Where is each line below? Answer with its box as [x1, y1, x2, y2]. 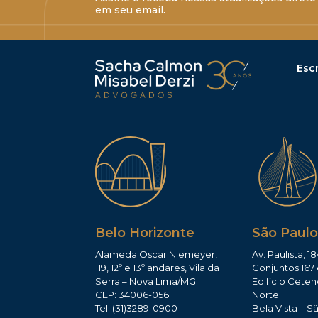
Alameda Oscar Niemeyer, [95, 248, 218, 260]
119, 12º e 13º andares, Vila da [95, 261, 220, 273]
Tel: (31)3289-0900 [95, 302, 178, 314]
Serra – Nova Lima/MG [95, 275, 197, 287]
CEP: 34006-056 [95, 288, 170, 300]
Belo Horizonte [95, 224, 195, 241]
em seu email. [95, 4, 166, 17]
